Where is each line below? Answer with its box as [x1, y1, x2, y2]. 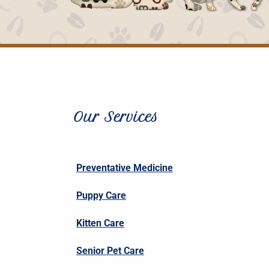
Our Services [73, 109, 159, 126]
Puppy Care [76, 190, 126, 202]
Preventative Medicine [76, 162, 173, 174]
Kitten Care [76, 217, 124, 229]
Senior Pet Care [76, 245, 144, 257]
